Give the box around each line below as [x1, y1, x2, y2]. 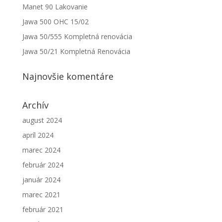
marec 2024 [22, 145, 60, 155]
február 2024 [22, 160, 63, 169]
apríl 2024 [22, 130, 54, 140]
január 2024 [22, 175, 60, 184]
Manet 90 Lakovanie [22, 2, 88, 11]
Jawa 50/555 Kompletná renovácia [22, 32, 132, 41]
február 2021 [22, 205, 63, 214]
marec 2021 [22, 190, 60, 199]
